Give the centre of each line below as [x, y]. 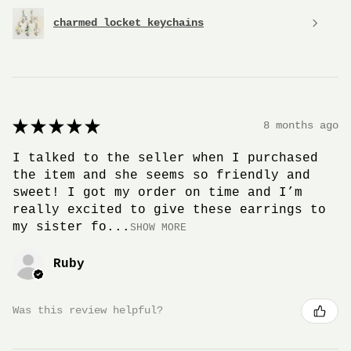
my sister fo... [71, 227]
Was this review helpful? [88, 311]
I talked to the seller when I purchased [165, 158]
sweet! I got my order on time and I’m [157, 192]
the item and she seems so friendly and [161, 175]
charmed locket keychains [128, 23]
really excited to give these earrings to [169, 210]
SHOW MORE [158, 227]
